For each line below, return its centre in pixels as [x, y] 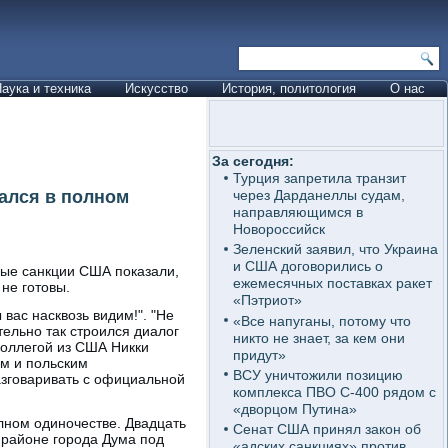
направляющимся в [297, 212]
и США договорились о [307, 266]
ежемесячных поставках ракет [332, 283]
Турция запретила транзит [319, 178]
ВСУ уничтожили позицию [317, 374]
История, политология [289, 88]
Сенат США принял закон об [326, 429]
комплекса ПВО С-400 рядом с [334, 391]
